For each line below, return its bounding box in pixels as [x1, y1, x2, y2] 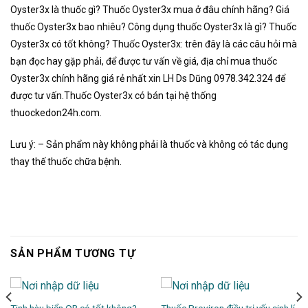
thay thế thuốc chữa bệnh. [10, 155, 122, 167]
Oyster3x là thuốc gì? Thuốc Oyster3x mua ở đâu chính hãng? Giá [10, 3, 289, 15]
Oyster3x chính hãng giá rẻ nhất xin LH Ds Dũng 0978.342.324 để [10, 72, 285, 84]
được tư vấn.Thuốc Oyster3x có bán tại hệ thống [10, 89, 217, 101]
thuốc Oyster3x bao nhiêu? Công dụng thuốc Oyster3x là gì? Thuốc [10, 21, 296, 32]
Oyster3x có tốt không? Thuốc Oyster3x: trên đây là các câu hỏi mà [10, 38, 297, 49]
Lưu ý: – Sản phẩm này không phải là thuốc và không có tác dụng [10, 138, 288, 150]
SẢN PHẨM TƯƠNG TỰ [10, 247, 135, 261]
